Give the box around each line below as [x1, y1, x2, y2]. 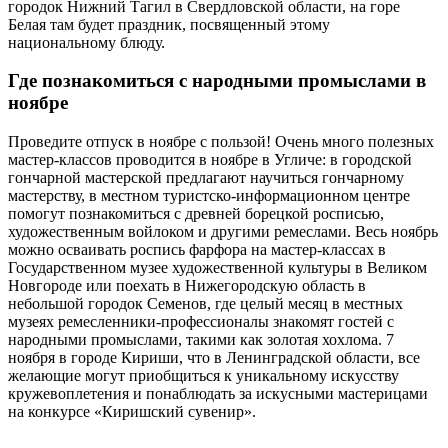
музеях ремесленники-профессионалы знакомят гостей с [8, 312, 394, 330]
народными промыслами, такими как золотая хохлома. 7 [8, 330, 394, 348]
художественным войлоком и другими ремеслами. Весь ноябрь [8, 222, 438, 240]
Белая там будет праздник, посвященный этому [8, 15, 330, 33]
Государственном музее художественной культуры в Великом [8, 258, 427, 276]
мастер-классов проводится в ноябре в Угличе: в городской [8, 150, 412, 168]
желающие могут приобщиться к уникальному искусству [8, 366, 399, 384]
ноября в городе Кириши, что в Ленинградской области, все [8, 348, 420, 366]
